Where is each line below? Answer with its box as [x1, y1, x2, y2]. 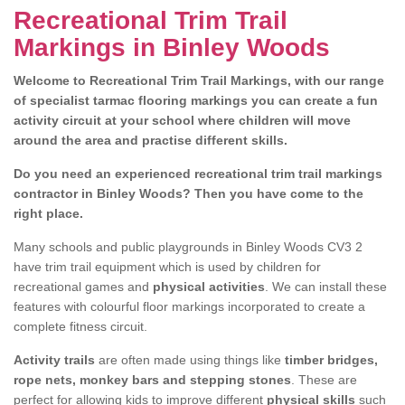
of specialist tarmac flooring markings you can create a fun [14, 93, 378, 108]
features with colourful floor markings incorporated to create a [14, 299, 365, 314]
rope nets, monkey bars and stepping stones [14, 372, 291, 387]
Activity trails [14, 353, 99, 367]
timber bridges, [281, 353, 378, 367]
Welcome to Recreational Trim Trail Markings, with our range [14, 73, 384, 88]
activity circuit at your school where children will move [14, 113, 351, 127]
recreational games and [14, 279, 153, 294]
